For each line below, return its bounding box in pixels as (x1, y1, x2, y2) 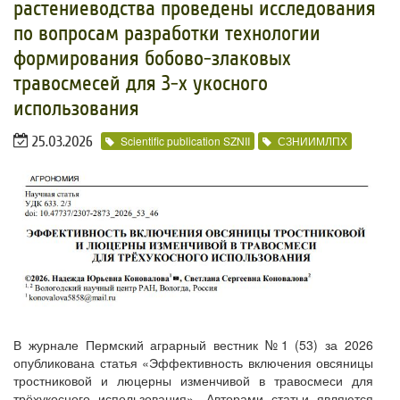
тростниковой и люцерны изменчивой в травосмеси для (13, 371, 373, 390)
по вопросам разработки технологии (13, 21, 321, 46)
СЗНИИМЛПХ (278, 133, 347, 149)
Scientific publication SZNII (121, 133, 250, 149)
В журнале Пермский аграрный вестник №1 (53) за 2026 (13, 336, 373, 354)
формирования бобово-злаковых (13, 46, 291, 71)
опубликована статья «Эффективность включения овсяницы (13, 354, 373, 372)
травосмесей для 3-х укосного (13, 71, 268, 96)
